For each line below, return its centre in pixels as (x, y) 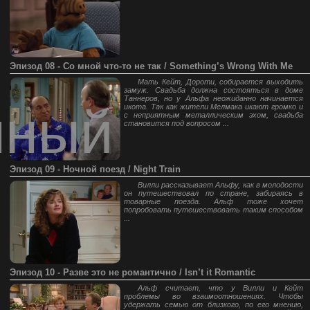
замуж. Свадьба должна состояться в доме (213, 90)
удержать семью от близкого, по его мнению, (213, 304)
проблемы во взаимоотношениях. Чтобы (213, 296)
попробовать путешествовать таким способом (213, 210)
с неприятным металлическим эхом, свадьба (213, 115)
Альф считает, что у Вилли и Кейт (220, 288)
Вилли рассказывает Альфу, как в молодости (220, 185)
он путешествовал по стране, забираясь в (213, 193)
